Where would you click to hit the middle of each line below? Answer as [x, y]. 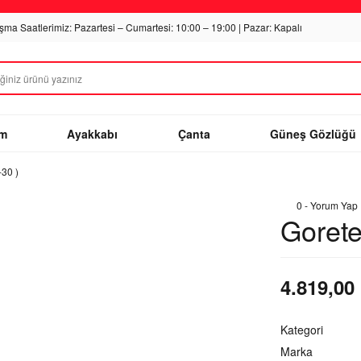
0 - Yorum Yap [327, 205]
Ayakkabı [93, 133]
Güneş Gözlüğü [313, 133]
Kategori [302, 330]
